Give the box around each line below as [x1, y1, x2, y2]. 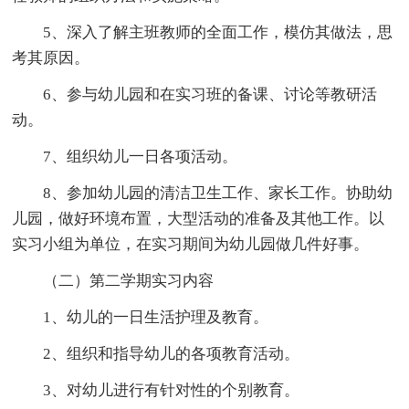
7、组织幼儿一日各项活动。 [43, 147, 238, 165]
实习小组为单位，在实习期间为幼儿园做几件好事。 [12, 235, 370, 253]
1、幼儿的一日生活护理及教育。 [43, 308, 269, 326]
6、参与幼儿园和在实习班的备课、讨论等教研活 [43, 85, 378, 103]
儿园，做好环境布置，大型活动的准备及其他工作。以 [12, 209, 385, 227]
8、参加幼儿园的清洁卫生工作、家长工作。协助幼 [43, 184, 393, 202]
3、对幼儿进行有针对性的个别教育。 [43, 381, 300, 399]
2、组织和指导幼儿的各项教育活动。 [43, 344, 300, 362]
